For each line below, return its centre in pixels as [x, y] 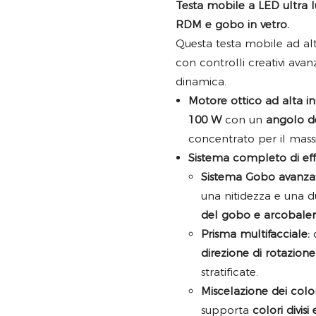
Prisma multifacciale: [255, 234]
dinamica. [201, 82]
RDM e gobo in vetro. [232, 25]
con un [244, 120]
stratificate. [230, 272]
